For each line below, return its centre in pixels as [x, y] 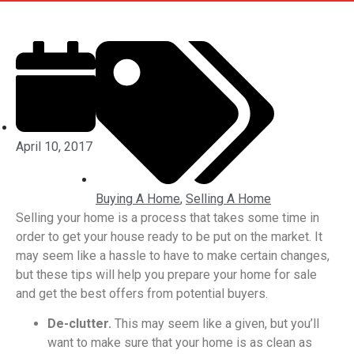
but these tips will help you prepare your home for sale [166, 274]
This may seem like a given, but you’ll [217, 324]
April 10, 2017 [54, 147]
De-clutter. [81, 324]
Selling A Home [228, 198]
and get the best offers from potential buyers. [142, 293]
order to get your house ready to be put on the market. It [169, 236]
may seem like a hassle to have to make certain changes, [173, 255]
